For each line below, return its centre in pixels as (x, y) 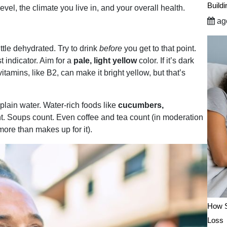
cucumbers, (141, 105)
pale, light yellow (105, 61)
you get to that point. (159, 49)
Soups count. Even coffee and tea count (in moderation (104, 118)
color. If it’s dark (165, 61)
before (111, 49)
